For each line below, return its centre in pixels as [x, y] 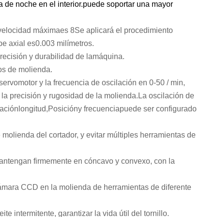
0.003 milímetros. [65, 43]
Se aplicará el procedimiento [124, 30]
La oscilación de [166, 96]
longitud [32, 109]
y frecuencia [99, 109]
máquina [108, 56]
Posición [63, 109]
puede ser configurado [158, 109]
